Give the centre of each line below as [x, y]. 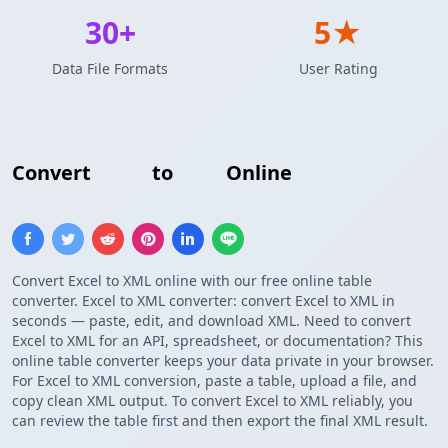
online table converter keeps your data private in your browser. [223, 361]
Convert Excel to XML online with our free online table [192, 281]
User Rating [338, 69]
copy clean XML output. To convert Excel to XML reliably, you [212, 401]
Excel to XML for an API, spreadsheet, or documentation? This [217, 341]
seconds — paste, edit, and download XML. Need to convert [211, 321]
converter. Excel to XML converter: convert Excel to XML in [203, 301]
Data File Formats [110, 69]
